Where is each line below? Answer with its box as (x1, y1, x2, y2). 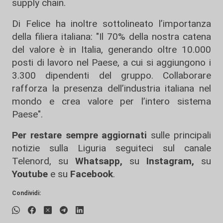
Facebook (70, 168, 113, 180)
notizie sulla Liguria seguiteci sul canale (12, 142, 211, 154)
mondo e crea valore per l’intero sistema (12, 96, 211, 107)
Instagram (139, 155, 192, 167)
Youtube (12, 168, 48, 180)
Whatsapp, (75, 155, 122, 167)
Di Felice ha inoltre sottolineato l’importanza (12, 18, 211, 29)
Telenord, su (12, 155, 68, 167)
